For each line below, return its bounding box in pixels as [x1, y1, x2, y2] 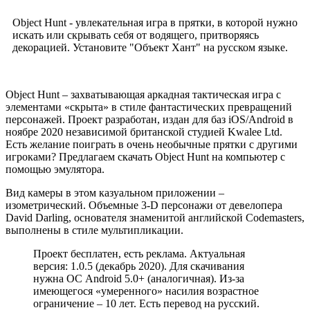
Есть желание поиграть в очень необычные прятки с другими [6, 138, 298, 150]
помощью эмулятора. [6, 163, 104, 175]
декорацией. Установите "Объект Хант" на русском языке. [12, 41, 288, 53]
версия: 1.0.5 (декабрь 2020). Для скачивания [33, 259, 244, 272]
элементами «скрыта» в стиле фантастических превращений [6, 100, 292, 113]
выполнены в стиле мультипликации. [6, 224, 183, 236]
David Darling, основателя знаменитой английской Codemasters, [6, 211, 304, 224]
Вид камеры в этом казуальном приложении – [6, 186, 224, 199]
